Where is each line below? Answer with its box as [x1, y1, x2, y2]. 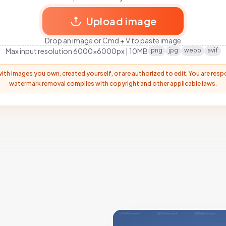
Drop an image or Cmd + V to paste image [45, 35, 181, 45]
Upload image [86, 14, 157, 27]
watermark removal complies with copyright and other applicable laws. [9, 79, 217, 87]
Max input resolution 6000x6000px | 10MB [5, 46, 148, 55]
